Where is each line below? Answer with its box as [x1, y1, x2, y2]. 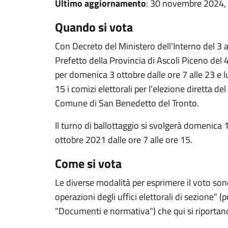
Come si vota [55, 154, 122, 173]
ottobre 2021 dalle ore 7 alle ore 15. [55, 133, 192, 147]
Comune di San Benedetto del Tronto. [55, 96, 199, 110]
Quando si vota [55, 18, 133, 36]
